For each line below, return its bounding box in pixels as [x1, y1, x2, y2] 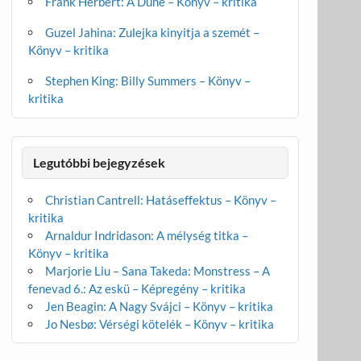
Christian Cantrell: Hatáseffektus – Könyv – [45, 192, 277, 207]
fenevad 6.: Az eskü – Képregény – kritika [27, 280, 246, 296]
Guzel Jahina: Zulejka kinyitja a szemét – [45, 25, 260, 40]
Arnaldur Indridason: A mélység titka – [45, 227, 249, 243]
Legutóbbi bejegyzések [32, 155, 165, 171]
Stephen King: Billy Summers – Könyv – [45, 73, 251, 89]
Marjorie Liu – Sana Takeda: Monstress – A [45, 263, 271, 278]
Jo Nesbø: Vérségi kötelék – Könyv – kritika [45, 316, 275, 331]
